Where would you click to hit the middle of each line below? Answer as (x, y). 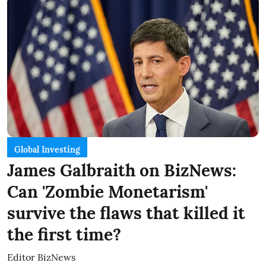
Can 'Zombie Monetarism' (107, 191)
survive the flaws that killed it (126, 213)
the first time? (64, 234)
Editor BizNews (41, 257)
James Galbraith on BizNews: (122, 170)
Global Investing (47, 149)
